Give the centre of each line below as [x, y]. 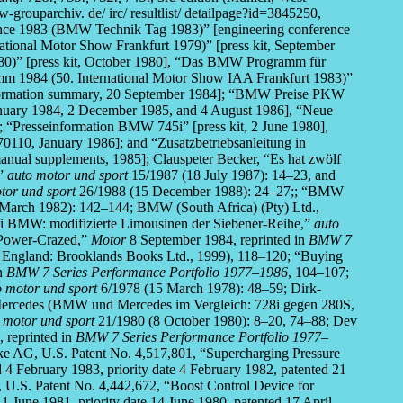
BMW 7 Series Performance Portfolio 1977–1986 [147, 273]
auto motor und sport [67, 175]
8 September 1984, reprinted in [217, 240]
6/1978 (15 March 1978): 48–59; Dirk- [209, 289]
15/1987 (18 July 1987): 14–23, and [232, 175]
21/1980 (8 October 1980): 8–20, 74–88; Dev [226, 321]
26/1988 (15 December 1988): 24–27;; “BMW [210, 192]
